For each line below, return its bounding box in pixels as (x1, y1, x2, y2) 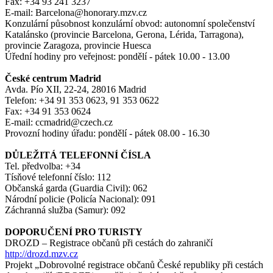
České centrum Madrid (5, 73, 101, 84)
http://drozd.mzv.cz (5, 249, 78, 260)
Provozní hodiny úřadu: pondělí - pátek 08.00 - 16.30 (5, 128, 210, 139)
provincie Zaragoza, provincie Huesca (5, 40, 151, 51)
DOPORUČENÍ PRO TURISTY (5, 227, 143, 238)
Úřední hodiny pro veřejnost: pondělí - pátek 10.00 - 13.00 (5, 51, 230, 62)
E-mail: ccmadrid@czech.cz (5, 117, 113, 128)
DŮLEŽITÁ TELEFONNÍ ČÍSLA (5, 150, 151, 161)
